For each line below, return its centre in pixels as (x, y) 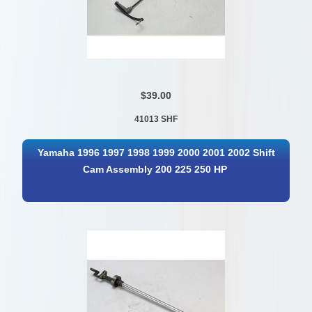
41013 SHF (156, 119)
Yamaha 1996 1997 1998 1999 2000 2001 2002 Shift (157, 153)
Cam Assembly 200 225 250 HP (155, 169)
